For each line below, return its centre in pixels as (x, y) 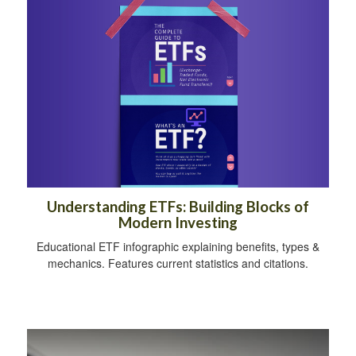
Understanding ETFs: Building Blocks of (178, 207)
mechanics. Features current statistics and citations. (178, 263)
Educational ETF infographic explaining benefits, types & (178, 247)
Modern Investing (178, 223)
